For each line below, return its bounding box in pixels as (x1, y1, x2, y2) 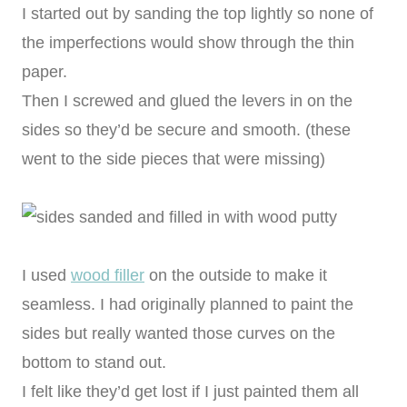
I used (22, 266, 71, 285)
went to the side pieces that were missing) (22, 150, 325, 169)
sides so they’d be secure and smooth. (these (22, 121, 351, 140)
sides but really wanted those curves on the (22, 324, 335, 343)
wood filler (71, 266, 144, 285)
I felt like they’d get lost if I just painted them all (22, 382, 359, 402)
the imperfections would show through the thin (22, 34, 354, 53)
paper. (22, 63, 67, 82)
